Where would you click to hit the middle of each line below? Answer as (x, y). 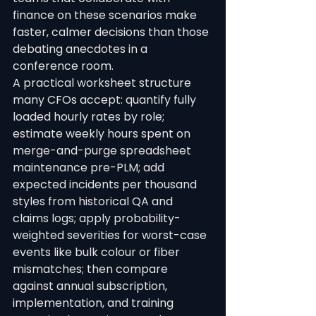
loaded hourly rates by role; (90, 117)
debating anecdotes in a (81, 49)
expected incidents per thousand (106, 184)
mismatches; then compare (92, 269)
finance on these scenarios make (106, 15)
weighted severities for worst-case (111, 235)
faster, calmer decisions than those (112, 32)
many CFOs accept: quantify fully (106, 100)
